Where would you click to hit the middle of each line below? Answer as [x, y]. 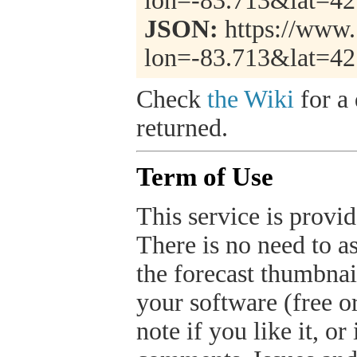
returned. [182, 128]
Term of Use [205, 176]
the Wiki [251, 100]
